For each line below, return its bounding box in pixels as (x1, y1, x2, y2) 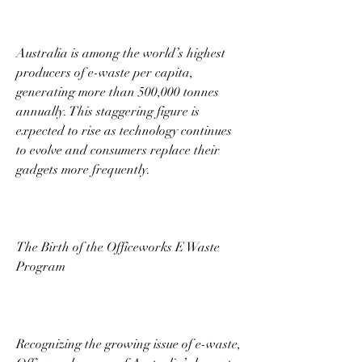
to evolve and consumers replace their (16, 141, 220, 158)
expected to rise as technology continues (16, 122, 232, 139)
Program (16, 258, 69, 275)
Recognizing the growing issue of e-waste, (16, 335, 241, 352)
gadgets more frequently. (16, 161, 154, 178)
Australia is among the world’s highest (16, 44, 225, 61)
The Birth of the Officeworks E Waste (16, 238, 220, 255)
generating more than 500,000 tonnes (16, 83, 219, 100)
